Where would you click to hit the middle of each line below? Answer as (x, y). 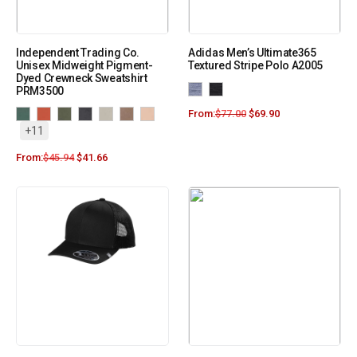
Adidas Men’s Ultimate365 (252, 53)
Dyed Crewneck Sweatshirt (82, 78)
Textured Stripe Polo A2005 (256, 66)
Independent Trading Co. (78, 53)
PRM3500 (40, 91)
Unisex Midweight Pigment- (84, 66)
